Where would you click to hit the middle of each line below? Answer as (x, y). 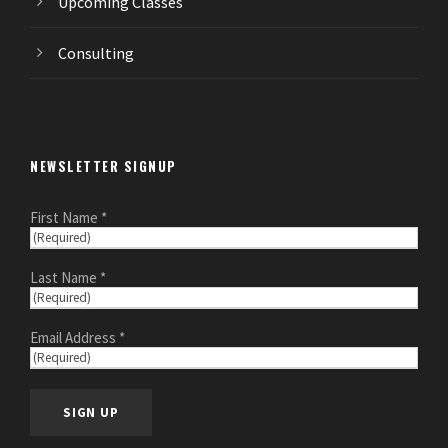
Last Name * (68, 278)
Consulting (96, 53)
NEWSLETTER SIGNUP (103, 166)
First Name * (68, 218)
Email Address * (77, 338)
